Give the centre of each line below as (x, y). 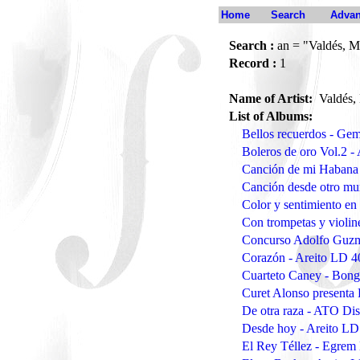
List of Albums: (271, 116)
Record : (253, 63)
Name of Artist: (272, 98)
